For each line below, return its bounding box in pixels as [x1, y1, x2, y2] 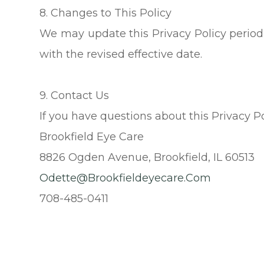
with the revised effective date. [39, 47, 203, 61]
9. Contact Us [39, 88, 110, 102]
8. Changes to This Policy [39, 6, 172, 19]
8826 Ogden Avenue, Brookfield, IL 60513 [39, 150, 255, 164]
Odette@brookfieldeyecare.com [39, 171, 212, 184]
